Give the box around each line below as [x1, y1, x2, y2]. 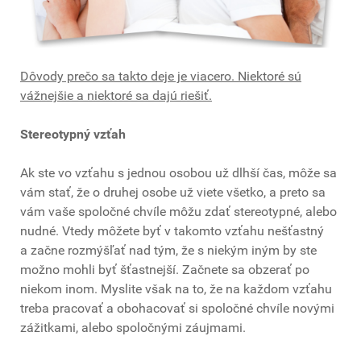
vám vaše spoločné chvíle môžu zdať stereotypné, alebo [20, 204, 337, 220]
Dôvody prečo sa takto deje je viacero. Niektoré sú [20, 68, 301, 85]
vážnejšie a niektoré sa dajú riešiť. [20, 88, 212, 104]
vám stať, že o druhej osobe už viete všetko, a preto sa [20, 185, 326, 201]
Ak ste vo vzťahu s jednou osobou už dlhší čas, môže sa [20, 165, 337, 181]
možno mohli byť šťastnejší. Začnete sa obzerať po [20, 262, 309, 278]
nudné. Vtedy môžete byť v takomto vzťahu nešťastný [20, 223, 324, 239]
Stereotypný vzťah [20, 127, 126, 143]
